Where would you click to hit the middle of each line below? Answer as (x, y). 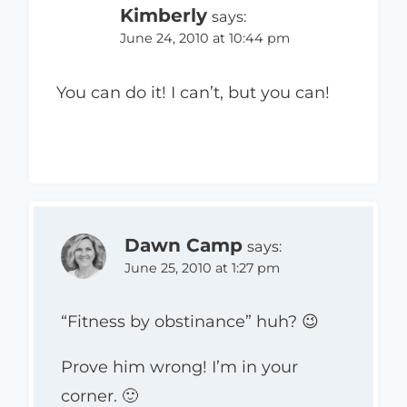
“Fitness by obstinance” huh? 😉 (190, 322)
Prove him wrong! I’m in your (179, 367)
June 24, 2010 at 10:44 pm (205, 39)
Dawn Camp (184, 244)
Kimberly (164, 15)
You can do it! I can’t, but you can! (193, 92)
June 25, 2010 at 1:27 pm (202, 268)
